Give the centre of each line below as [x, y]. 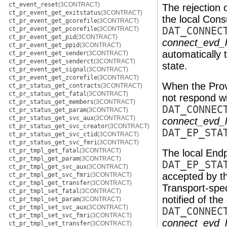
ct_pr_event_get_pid [42, 37]
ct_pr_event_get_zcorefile [53, 78]
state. [175, 66]
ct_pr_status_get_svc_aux [51, 118]
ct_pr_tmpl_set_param [44, 199]
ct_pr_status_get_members [51, 102]
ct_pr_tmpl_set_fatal [44, 191]
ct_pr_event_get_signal [48, 69]
